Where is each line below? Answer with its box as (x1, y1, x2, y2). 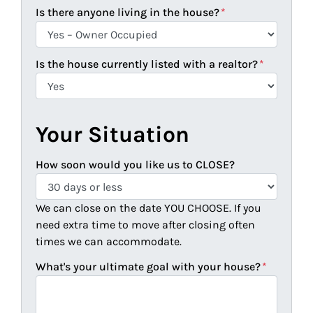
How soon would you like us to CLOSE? (36, 158, 235, 172)
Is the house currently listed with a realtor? (36, 57, 258, 71)
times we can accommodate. (36, 235, 182, 249)
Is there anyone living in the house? (36, 6, 219, 20)
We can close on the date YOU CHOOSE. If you (36, 201, 261, 215)
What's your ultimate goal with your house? (36, 260, 261, 274)
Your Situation (36, 122, 189, 148)
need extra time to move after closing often (36, 218, 255, 232)
